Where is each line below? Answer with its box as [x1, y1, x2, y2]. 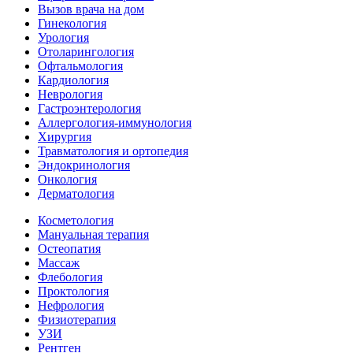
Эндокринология [38, 158, 130, 173]
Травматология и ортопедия [38, 144, 188, 158]
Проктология [38, 284, 109, 299]
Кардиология [38, 73, 109, 87]
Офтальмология [38, 59, 123, 73]
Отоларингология [38, 45, 134, 59]
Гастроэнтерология [38, 102, 141, 116]
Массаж [38, 256, 80, 270]
